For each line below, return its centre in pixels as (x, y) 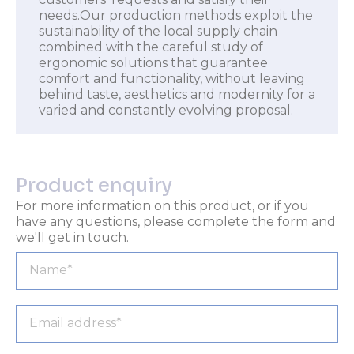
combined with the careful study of (151, 47)
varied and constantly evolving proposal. (166, 110)
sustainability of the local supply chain (158, 31)
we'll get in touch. (72, 237)
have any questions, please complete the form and (176, 221)
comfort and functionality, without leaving (171, 78)
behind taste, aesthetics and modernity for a (177, 94)
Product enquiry (94, 185)
